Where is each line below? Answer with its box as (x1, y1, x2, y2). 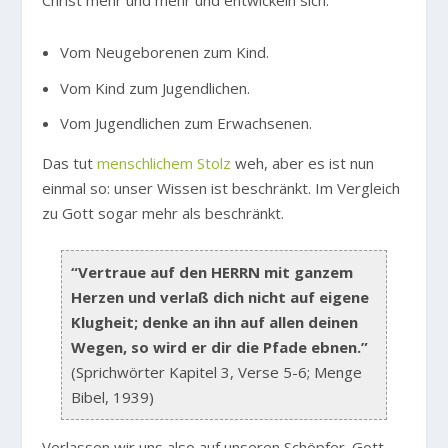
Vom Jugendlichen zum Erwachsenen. (59, 113, 312, 134)
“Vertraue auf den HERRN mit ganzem (71, 262, 354, 283)
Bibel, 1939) (71, 387, 155, 408)
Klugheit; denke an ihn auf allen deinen (71, 312, 359, 333)
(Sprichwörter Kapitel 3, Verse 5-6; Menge (71, 362, 363, 383)
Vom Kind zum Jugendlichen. (59, 77, 250, 98)
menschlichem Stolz (97, 153, 232, 174)
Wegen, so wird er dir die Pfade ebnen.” (71, 337, 369, 358)
